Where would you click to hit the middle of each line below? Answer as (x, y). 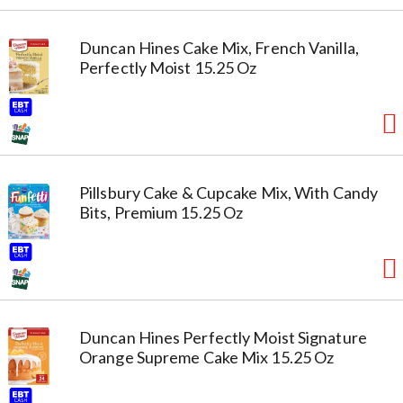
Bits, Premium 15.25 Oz (161, 212)
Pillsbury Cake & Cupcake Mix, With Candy (229, 192)
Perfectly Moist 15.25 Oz (168, 67)
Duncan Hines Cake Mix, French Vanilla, (219, 47)
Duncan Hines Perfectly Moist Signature (223, 337)
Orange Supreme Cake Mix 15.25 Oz (207, 357)
